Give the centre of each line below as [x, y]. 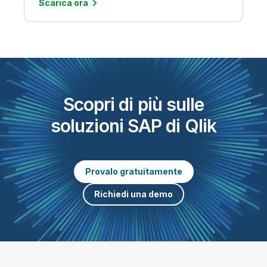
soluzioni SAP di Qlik [133, 125]
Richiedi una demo [133, 194]
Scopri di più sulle [133, 104]
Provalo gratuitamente [133, 171]
